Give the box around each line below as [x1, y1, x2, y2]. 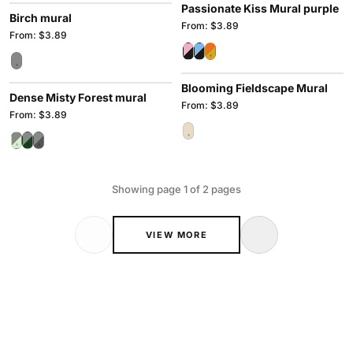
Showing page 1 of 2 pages [112, 183, 241, 195]
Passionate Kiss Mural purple [181, 2, 339, 15]
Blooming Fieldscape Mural [181, 81, 328, 95]
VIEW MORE [145, 229, 208, 240]
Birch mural [9, 11, 72, 24]
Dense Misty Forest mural [9, 91, 147, 104]
